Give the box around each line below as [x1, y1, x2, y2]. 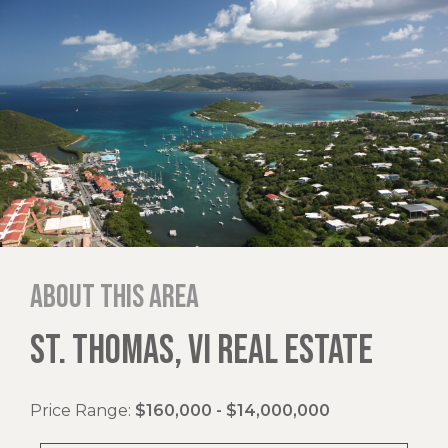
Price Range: [30, 400, 135, 420]
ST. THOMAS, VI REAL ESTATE [30, 326, 373, 375]
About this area [30, 277, 199, 317]
